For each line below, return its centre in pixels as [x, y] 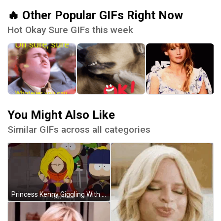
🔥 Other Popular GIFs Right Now [95, 16]
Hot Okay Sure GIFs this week [70, 30]
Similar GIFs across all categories [79, 130]
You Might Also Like [61, 115]
